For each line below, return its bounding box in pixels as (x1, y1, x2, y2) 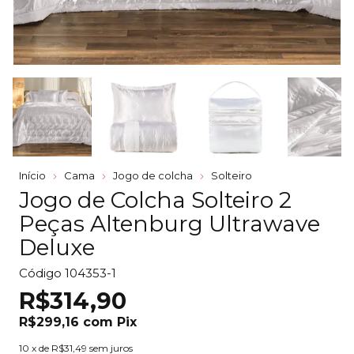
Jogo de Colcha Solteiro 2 (19, 186, 292, 213)
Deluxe (19, 234, 95, 261)
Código (19, 265, 62, 281)
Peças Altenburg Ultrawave (19, 210, 320, 237)
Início (19, 169, 46, 182)
